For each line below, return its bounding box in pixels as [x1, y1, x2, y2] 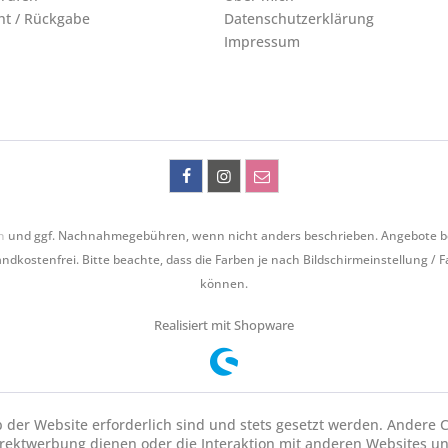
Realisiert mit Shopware [154, 316, 294, 335]
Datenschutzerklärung [224, 9, 374, 28]
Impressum [224, 32, 300, 51]
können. [200, 275, 248, 293]
